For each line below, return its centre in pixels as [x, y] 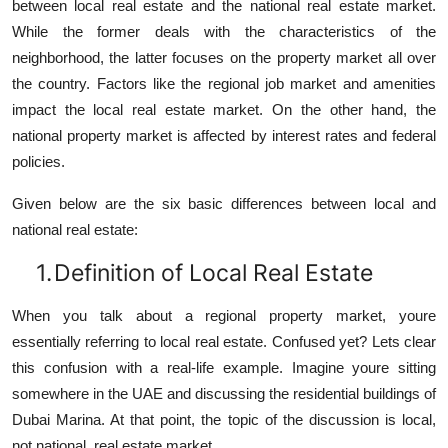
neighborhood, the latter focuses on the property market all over [224, 58]
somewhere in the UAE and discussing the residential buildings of [224, 394]
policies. [38, 162]
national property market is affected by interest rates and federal [224, 136]
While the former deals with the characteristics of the [224, 32]
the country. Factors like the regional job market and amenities [224, 84]
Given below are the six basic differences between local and [224, 204]
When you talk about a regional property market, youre [224, 316]
